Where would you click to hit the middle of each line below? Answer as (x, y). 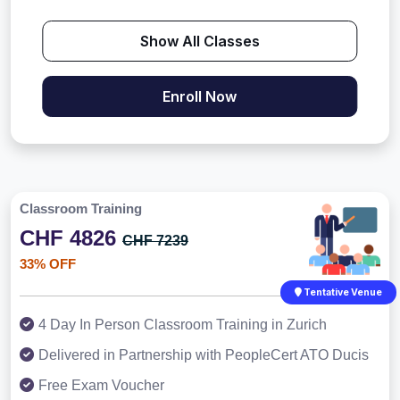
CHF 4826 (71, 238)
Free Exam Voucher (101, 386)
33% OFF (48, 264)
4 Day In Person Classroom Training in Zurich (183, 325)
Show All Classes (200, 42)
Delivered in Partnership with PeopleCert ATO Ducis (204, 355)
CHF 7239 (155, 241)
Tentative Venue (342, 293)
